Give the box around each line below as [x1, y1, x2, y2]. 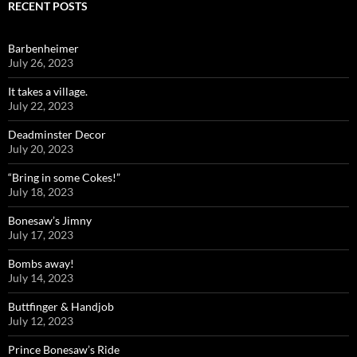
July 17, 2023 [8, 228, 73, 241]
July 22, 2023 [8, 99, 73, 112]
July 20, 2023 [8, 142, 73, 155]
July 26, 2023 [8, 56, 73, 69]
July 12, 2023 [8, 314, 73, 328]
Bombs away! [8, 257, 74, 270]
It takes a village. [8, 84, 88, 98]
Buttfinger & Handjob [8, 300, 114, 313]
